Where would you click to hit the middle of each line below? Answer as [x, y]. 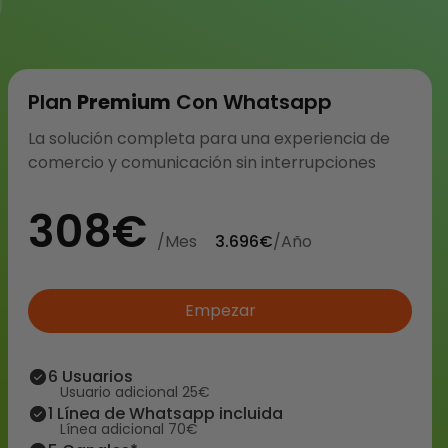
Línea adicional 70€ [129, 429]
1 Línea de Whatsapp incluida [165, 413]
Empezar [220, 310]
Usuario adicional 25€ [135, 392]
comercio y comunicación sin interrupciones [202, 162]
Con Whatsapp [251, 102]
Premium [124, 102]
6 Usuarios [90, 376]
